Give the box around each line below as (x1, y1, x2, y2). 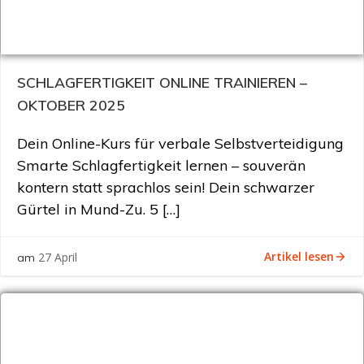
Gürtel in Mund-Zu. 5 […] (17, 200, 180, 219)
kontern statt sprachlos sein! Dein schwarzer (17, 178, 314, 197)
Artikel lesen (264, 248, 334, 264)
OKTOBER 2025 (17, 96, 125, 114)
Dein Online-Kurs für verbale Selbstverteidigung (17, 134, 344, 153)
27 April (38, 249, 77, 265)
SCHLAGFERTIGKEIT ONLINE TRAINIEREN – (17, 73, 307, 91)
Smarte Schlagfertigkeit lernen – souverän (17, 156, 305, 175)
